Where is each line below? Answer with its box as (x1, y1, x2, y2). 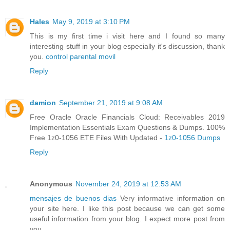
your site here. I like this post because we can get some (30, 204, 225, 213)
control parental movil (46, 52, 116, 61)
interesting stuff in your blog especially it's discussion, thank (30, 42, 225, 51)
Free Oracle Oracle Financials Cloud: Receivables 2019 (30, 113, 225, 122)
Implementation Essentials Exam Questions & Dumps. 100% (30, 123, 225, 132)
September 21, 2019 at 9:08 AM (59, 99, 163, 107)
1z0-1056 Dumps (164, 133, 220, 142)
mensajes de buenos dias (30, 194, 117, 203)
